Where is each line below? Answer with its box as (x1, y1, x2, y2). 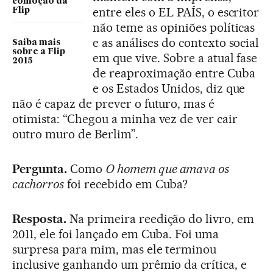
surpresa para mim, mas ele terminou (12, 241, 217, 257)
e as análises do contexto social (93, 35, 260, 50)
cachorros (12, 176, 64, 191)
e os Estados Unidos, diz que (93, 80, 246, 96)
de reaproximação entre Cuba (93, 65, 255, 80)
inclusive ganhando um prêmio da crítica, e (12, 257, 247, 272)
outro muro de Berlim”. (12, 126, 138, 141)
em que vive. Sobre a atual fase (93, 50, 258, 65)
